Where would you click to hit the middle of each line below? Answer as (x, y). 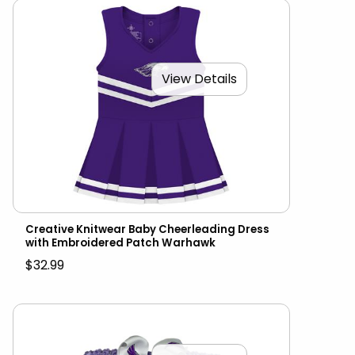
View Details (199, 79)
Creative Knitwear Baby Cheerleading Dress (147, 229)
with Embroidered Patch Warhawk (120, 242)
